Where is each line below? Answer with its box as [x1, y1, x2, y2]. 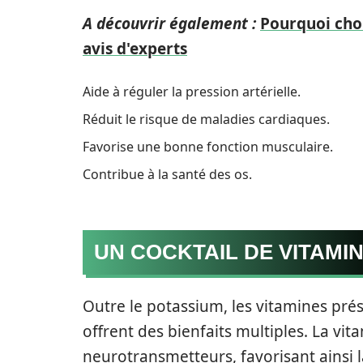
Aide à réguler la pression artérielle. [83, 83, 301, 100]
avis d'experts [83, 38, 187, 59]
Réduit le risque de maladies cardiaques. [83, 110, 330, 128]
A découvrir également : [83, 13, 256, 34]
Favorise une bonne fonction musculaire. [83, 138, 333, 156]
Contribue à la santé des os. [83, 165, 252, 183]
